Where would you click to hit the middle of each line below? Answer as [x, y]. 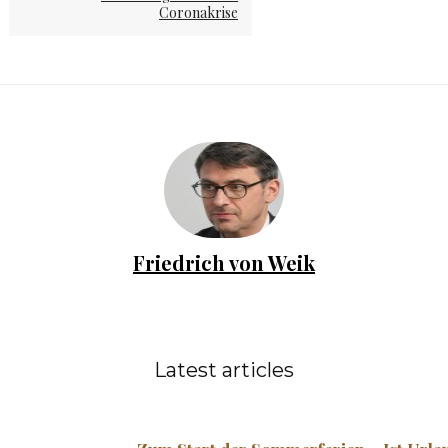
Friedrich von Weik [224, 263]
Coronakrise [198, 13]
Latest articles [224, 370]
